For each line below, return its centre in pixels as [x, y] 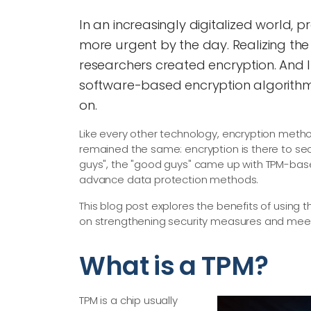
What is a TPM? [174, 266]
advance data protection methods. [169, 179]
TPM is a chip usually [128, 301]
